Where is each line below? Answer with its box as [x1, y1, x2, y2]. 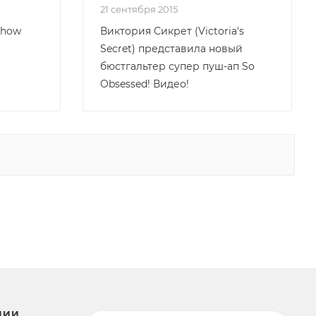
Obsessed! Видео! [100, 78, 189, 90]
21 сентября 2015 [105, 4, 178, 15]
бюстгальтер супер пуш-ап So [100, 60, 255, 73]
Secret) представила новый [100, 42, 243, 55]
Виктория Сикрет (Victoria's [100, 25, 244, 37]
